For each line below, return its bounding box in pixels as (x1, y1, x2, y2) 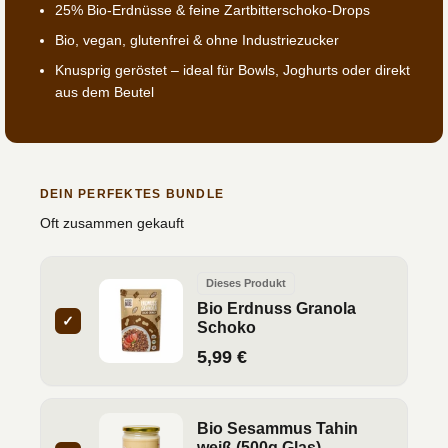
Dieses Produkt (206, 277, 286, 290)
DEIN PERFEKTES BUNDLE (40, 187, 225, 202)
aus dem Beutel (54, 84, 154, 101)
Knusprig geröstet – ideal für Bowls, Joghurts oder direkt (54, 62, 410, 79)
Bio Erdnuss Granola (197, 300, 356, 318)
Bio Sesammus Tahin (197, 420, 358, 438)
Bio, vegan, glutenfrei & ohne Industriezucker (54, 31, 339, 48)
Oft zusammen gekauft (40, 215, 184, 232)
